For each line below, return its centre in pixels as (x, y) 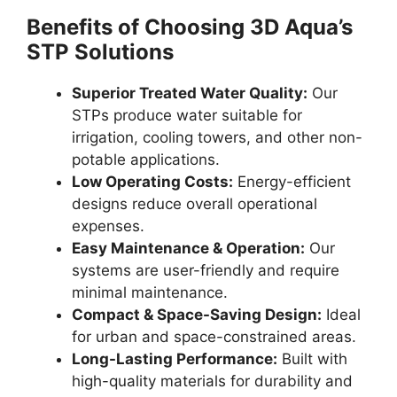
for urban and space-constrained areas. (214, 336)
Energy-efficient (292, 181)
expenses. (108, 226)
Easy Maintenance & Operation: (188, 248)
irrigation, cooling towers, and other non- (217, 137)
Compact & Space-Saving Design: (197, 314)
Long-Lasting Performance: (175, 358)
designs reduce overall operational (195, 203)
